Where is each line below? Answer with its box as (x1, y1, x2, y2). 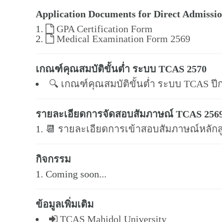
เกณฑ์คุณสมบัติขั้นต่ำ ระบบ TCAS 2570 (36, 63, 207, 74)
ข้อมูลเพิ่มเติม (36, 199, 94, 210)
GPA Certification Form (54, 23, 153, 34)
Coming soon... (46, 168, 107, 179)
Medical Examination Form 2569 (54, 33, 190, 44)
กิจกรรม (36, 154, 71, 165)
